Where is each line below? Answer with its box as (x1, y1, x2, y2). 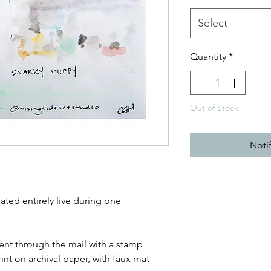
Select (198, 16, 227, 30)
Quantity (190, 51, 226, 62)
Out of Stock (190, 102, 238, 113)
